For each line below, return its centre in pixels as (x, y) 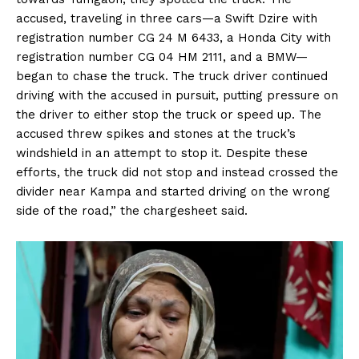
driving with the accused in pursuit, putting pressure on (177, 96)
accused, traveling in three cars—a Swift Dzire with (167, 19)
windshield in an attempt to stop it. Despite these (162, 153)
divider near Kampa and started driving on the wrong (173, 192)
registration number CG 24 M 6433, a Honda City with (173, 38)
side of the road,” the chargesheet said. (132, 211)
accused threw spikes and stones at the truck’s (156, 134)
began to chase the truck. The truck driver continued (172, 77)
